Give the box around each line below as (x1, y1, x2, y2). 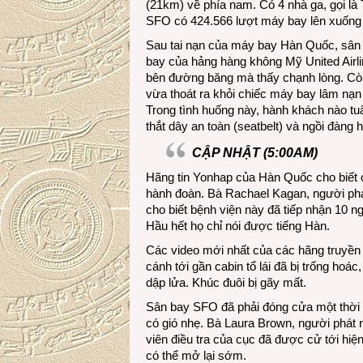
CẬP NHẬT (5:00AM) (192, 146, 318, 160)
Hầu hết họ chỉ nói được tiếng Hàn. (146, 219, 330, 233)
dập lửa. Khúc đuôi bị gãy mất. (146, 275, 306, 289)
